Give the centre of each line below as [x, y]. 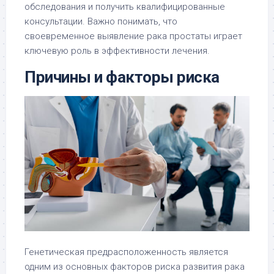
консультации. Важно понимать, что [101, 22]
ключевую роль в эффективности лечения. [117, 51]
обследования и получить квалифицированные [125, 7]
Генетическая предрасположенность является [126, 252]
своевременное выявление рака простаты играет [133, 36]
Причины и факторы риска [122, 77]
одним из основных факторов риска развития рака [135, 267]
